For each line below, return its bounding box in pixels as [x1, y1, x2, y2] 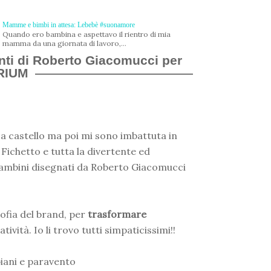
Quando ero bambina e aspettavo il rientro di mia [2, 30, 171, 39]
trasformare [88, 208, 146, 220]
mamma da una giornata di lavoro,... [2, 39, 126, 48]
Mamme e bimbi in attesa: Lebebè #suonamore [2, 21, 135, 29]
